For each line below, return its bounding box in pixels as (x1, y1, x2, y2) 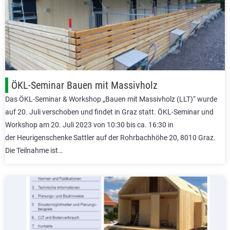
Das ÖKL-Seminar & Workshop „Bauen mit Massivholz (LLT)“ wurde (5, 94, 217, 103)
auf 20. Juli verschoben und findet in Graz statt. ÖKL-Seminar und (5, 107, 214, 116)
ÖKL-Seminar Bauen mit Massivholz (11, 79, 158, 91)
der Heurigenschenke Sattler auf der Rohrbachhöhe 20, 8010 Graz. (5, 133, 216, 142)
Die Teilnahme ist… (5, 146, 63, 155)
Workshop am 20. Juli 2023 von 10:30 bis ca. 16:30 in (5, 120, 174, 129)
